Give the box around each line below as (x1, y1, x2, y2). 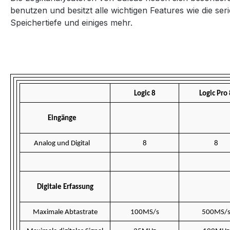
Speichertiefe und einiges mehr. (10, 17, 132, 28)
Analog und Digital (34, 140, 96, 147)
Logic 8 (133, 90, 156, 98)
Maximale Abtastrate (32, 208, 98, 216)
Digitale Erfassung (36, 183, 93, 191)
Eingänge (47, 114, 83, 122)
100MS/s (130, 208, 159, 216)
